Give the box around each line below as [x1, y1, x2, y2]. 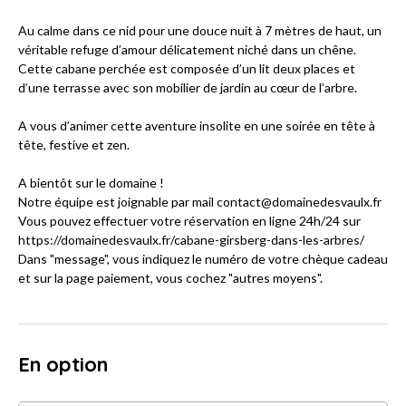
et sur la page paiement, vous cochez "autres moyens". [18, 270, 323, 286]
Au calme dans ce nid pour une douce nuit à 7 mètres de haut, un [18, 23, 382, 39]
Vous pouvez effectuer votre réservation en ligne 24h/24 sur [18, 213, 361, 229]
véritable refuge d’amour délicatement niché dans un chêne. [18, 42, 356, 58]
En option [18, 352, 108, 378]
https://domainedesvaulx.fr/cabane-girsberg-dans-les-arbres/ [18, 232, 364, 248]
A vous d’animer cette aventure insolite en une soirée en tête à [18, 118, 375, 134]
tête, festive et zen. [18, 137, 130, 153]
